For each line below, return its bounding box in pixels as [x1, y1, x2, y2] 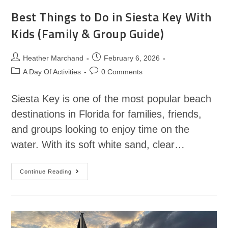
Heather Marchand [23, 53, 84, 62]
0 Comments [101, 67, 143, 76]
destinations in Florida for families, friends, [11, 108, 202, 120]
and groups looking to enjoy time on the [11, 123, 190, 135]
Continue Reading [20, 168, 72, 175]
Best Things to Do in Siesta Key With [11, 7, 212, 26]
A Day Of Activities [23, 67, 81, 76]
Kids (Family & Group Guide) [11, 24, 164, 43]
